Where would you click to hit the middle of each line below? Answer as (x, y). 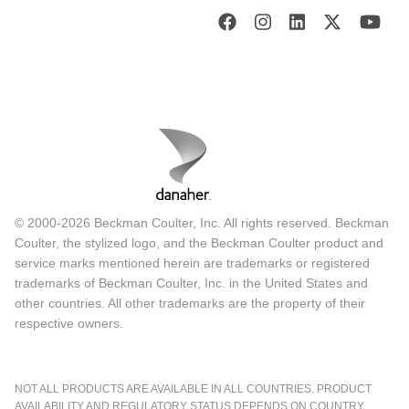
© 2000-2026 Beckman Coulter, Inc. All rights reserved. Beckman (202, 222)
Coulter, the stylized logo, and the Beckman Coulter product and (199, 242)
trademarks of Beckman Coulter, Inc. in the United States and (191, 283)
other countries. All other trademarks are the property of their (190, 303)
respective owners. (69, 323)
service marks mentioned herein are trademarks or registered (192, 262)
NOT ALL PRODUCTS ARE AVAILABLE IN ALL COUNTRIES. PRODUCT (193, 388)
